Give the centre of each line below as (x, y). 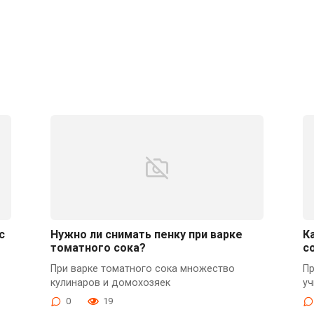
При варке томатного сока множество (142, 269)
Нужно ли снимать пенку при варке (146, 234)
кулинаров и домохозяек (110, 283)
